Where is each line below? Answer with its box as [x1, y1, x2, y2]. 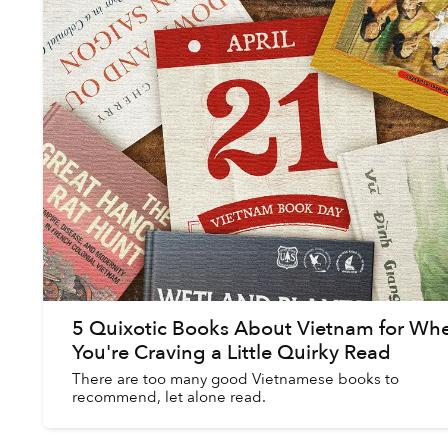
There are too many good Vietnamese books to [71, 369, 399, 389]
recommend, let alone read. [71, 387, 266, 407]
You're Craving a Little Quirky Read [71, 339, 391, 366]
